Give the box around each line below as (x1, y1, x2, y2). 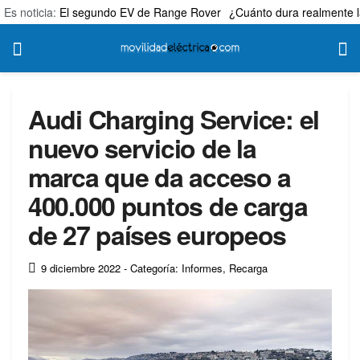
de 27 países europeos (28, 216, 287, 253)
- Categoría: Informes (124, 260, 223, 276)
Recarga (229, 260, 268, 276)
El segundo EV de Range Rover (59, 4, 221, 20)
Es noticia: (4, 4, 59, 20)
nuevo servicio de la (28, 129, 256, 166)
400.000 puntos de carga (28, 187, 308, 224)
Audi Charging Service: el (28, 100, 319, 137)
